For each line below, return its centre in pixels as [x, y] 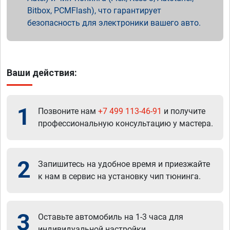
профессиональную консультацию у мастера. [126, 124]
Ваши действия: [42, 73]
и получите [184, 111]
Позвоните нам [68, 111]
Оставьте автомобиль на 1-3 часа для [111, 217]
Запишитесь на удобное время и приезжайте [124, 164]
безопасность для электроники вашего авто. [114, 23]
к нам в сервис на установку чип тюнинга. [119, 177]
